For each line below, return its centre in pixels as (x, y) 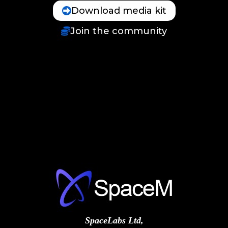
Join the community (119, 31)
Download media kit (119, 10)
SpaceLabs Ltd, (114, 221)
